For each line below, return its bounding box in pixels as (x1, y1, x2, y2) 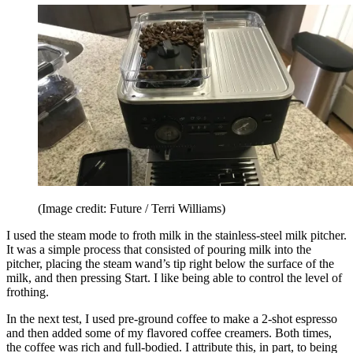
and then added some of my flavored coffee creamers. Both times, (6, 325, 332, 340)
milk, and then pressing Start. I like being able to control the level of (6, 270, 342, 284)
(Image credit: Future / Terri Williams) (38, 201, 225, 215)
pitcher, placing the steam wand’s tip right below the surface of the (6, 256, 334, 270)
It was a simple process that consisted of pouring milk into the (6, 242, 311, 256)
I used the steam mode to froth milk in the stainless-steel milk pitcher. (6, 228, 347, 242)
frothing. (6, 284, 49, 299)
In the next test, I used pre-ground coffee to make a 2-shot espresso (6, 311, 337, 325)
